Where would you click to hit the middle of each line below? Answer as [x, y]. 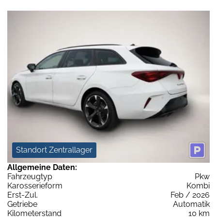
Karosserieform [35, 186]
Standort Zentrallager [54, 150]
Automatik [191, 204]
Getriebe [22, 204]
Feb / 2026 [190, 195]
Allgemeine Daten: [42, 167]
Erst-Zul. [23, 195]
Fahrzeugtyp [30, 176]
